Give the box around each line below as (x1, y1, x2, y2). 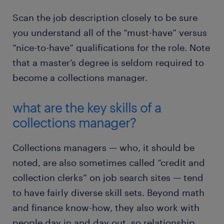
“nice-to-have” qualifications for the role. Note (12, 42, 210, 53)
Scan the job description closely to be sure (12, 12, 197, 23)
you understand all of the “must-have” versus (12, 27, 207, 38)
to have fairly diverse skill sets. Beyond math (12, 187, 204, 198)
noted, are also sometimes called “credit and (12, 157, 205, 168)
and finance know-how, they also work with (12, 202, 199, 213)
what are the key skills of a (12, 99, 161, 115)
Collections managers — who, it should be (12, 142, 194, 153)
